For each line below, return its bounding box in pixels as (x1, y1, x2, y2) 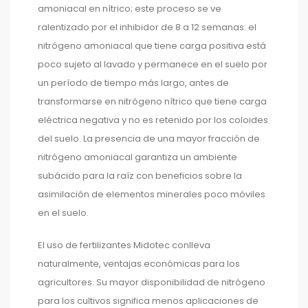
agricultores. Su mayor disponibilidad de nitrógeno (38, 275, 265, 289)
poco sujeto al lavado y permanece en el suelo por (38, 57, 267, 71)
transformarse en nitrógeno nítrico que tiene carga (38, 94, 267, 108)
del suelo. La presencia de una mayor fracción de (38, 131, 260, 145)
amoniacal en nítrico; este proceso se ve (38, 1, 221, 15)
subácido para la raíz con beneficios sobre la (38, 168, 242, 182)
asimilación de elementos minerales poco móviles (38, 187, 265, 201)
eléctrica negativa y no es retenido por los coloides (38, 113, 268, 126)
